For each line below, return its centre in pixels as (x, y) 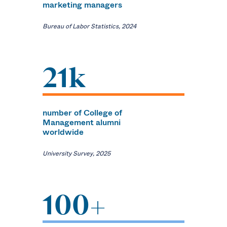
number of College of (83, 112)
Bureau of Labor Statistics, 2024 (90, 26)
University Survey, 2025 (77, 153)
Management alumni (82, 122)
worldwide (63, 132)
